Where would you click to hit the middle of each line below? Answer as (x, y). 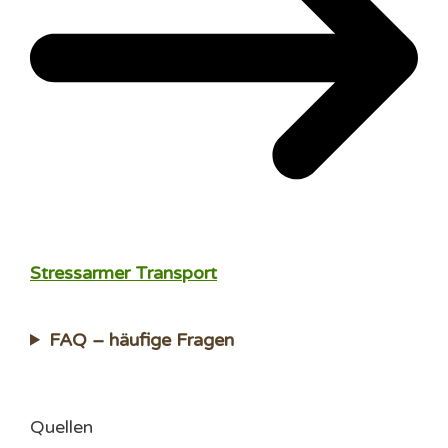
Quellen (61, 426)
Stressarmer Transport (123, 272)
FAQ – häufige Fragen (142, 339)
